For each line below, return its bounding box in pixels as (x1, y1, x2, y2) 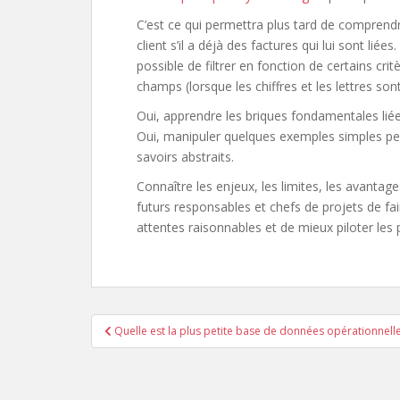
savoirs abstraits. (137, 148, 234, 165)
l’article (90, 357, 172, 386)
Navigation (90, 311, 212, 339)
